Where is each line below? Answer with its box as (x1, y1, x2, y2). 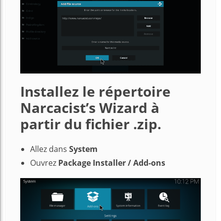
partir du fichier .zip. (20, 114, 161, 134)
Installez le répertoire (20, 82, 171, 101)
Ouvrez (30, 157, 56, 169)
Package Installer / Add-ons (56, 157, 165, 169)
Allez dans (30, 144, 69, 155)
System (69, 144, 98, 155)
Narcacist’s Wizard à (20, 98, 159, 117)
